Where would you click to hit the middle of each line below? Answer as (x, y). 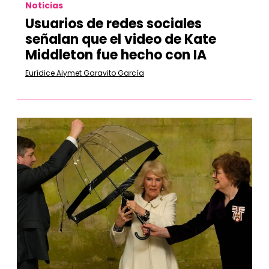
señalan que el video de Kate (121, 39)
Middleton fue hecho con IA (116, 55)
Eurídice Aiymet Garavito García (85, 73)
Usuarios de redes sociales (113, 24)
